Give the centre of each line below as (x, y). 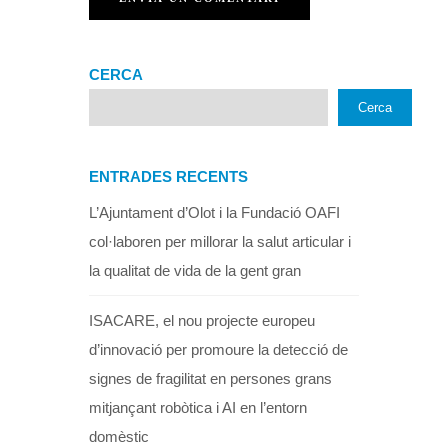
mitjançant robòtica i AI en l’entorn (198, 407)
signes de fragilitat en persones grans (210, 378)
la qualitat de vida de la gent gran (195, 270)
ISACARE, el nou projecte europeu (202, 320)
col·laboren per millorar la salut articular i (220, 241)
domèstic (119, 436)
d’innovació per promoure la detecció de (218, 349)
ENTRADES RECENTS (168, 176)
